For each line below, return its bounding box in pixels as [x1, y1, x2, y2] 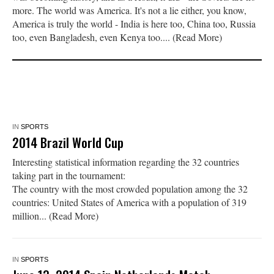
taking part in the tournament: [12, 168, 125, 182]
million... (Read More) [12, 209, 98, 222]
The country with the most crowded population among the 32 [12, 182, 248, 195]
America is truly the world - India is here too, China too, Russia [12, 17, 256, 30]
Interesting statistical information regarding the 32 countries [12, 155, 239, 168]
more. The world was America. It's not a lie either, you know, [12, 3, 246, 17]
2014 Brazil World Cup [12, 132, 124, 152]
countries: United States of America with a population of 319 [12, 195, 246, 209]
